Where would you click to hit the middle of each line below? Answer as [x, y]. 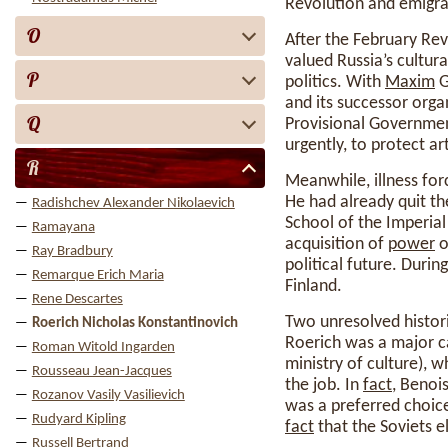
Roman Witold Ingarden [103, 347]
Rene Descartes [77, 299]
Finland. [313, 286]
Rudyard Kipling [78, 419]
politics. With [335, 82]
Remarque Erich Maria [97, 275]
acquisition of [336, 244]
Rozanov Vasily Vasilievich [108, 395]
